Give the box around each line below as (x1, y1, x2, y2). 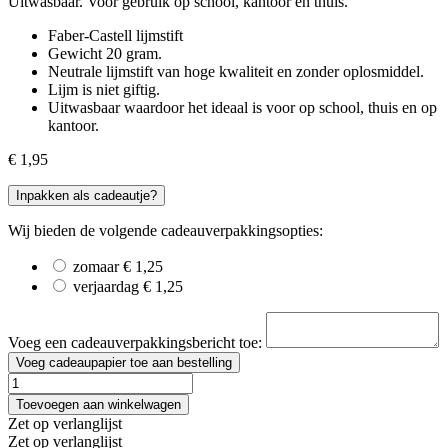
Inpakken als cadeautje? (16, 187, 157, 203)
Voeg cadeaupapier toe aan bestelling (16, 354, 232, 370)
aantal (7, 389, 44, 407)
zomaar (69, 257, 119, 275)
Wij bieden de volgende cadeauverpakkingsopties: (8, 221, 323, 239)
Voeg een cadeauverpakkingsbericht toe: (8, 333, 266, 351)
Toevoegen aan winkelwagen (16, 396, 181, 412)
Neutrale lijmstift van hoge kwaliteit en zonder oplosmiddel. (48, 62, 424, 80)
